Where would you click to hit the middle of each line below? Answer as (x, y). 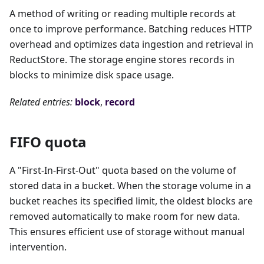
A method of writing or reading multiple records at (123, 14)
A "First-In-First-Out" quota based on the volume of (123, 171)
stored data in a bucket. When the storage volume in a (130, 186)
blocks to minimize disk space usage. (92, 75)
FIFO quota (48, 142)
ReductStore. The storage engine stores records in (122, 60)
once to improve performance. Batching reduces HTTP (131, 29)
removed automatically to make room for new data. (125, 217)
